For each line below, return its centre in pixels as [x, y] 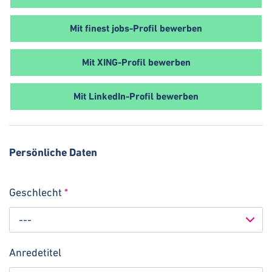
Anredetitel [35, 252]
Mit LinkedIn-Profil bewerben [136, 97]
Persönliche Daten [53, 152]
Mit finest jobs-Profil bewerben [136, 29]
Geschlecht [37, 192]
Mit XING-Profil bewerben [136, 63]
